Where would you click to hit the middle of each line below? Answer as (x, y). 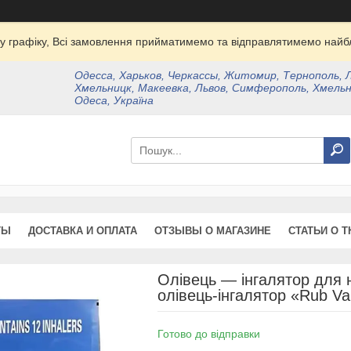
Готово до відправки (208, 334)
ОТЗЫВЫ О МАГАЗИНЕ (213, 231)
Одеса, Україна (114, 100)
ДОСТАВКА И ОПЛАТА (83, 231)
